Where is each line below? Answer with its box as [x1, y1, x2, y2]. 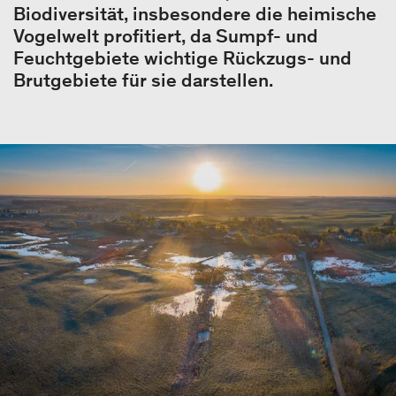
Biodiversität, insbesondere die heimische [13, 2, 377, 27]
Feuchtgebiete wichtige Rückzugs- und [13, 46, 352, 71]
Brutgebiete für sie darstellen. [13, 68, 278, 93]
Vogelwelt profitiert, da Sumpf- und [13, 24, 318, 49]
